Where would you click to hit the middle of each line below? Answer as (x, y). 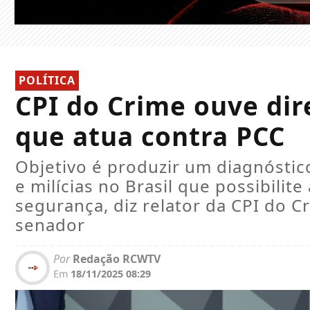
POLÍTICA (47, 81)
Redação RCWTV (115, 259)
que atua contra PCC (150, 137)
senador (50, 225)
